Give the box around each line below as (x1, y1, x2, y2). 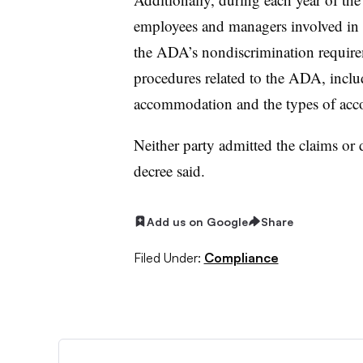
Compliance (203, 250, 279, 267)
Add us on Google (146, 214, 248, 228)
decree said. (133, 160, 205, 181)
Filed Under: (133, 250, 201, 267)
